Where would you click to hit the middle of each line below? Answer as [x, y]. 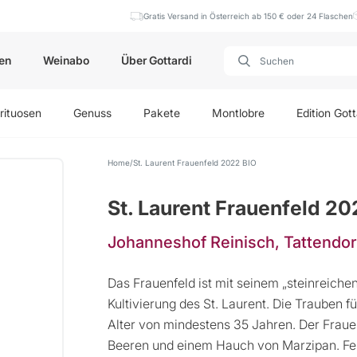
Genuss [92, 113]
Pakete [162, 113]
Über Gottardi [157, 60]
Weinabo [66, 60]
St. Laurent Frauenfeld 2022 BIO [195, 163]
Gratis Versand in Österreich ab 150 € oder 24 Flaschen [249, 16]
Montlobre [238, 113]
